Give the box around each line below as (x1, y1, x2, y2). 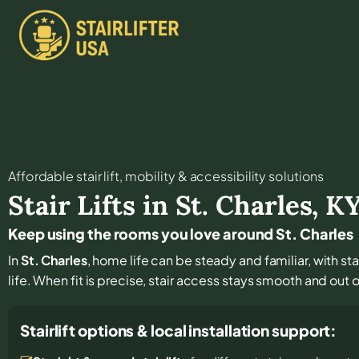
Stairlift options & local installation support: (20, 320, 337, 340)
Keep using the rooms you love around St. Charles (8, 224, 354, 243)
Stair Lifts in (8, 188, 175, 222)
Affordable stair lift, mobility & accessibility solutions (8, 167, 325, 184)
